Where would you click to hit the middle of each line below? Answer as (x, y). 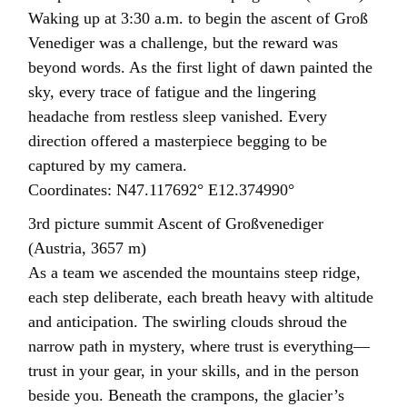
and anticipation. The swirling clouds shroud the (188, 321)
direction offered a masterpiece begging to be (178, 140)
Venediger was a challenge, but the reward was (184, 42)
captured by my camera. (108, 165)
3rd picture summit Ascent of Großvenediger (176, 223)
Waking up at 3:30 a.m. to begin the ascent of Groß (199, 18)
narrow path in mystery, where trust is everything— (199, 346)
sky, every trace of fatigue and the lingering (173, 91)
